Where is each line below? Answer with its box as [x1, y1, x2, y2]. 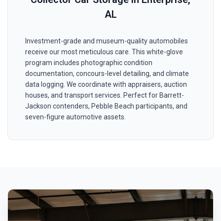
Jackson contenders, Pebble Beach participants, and [25, 102, 187, 110]
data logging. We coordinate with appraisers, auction [25, 80, 187, 89]
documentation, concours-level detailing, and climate [25, 70, 189, 78]
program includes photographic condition [25, 59, 152, 67]
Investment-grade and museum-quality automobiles [25, 37, 188, 45]
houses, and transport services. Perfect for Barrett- [25, 91, 184, 100]
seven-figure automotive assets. [25, 113, 126, 121]
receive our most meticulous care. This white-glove [25, 48, 183, 56]
